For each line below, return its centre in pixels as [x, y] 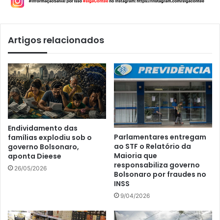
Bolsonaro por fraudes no [160, 175]
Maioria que [136, 156]
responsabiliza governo [157, 165]
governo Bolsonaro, [43, 147]
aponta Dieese [35, 156]
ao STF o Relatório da [152, 147]
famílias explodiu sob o [50, 137]
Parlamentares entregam [160, 137]
